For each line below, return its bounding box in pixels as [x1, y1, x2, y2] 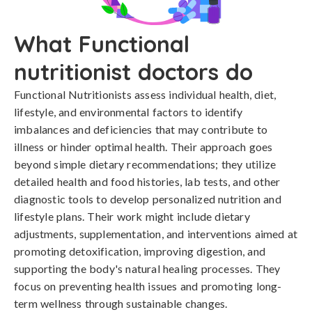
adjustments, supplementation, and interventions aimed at [14, 227, 298, 240]
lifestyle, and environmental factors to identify [14, 105, 243, 118]
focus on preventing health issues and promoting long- [14, 279, 282, 292]
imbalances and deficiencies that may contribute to [14, 123, 268, 136]
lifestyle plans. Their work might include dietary [14, 210, 250, 223]
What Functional [14, 30, 189, 58]
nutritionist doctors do [14, 58, 253, 86]
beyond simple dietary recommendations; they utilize [14, 157, 276, 171]
